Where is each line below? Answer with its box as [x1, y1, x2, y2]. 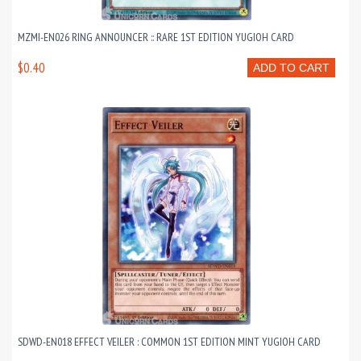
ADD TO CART [253, 61, 330, 75]
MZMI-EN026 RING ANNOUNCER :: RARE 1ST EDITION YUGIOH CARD [18, 30, 294, 45]
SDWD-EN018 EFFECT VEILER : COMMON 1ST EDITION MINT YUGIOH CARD [18, 334, 321, 350]
